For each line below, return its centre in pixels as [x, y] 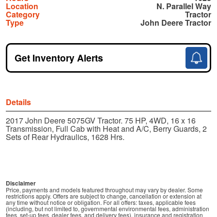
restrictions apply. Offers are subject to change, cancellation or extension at [104, 196]
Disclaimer [21, 183]
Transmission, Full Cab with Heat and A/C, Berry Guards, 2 [106, 129]
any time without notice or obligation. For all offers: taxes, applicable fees [101, 202]
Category [23, 15]
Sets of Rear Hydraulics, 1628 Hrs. [65, 137]
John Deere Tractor [176, 23]
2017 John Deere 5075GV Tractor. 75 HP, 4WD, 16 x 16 [101, 121]
